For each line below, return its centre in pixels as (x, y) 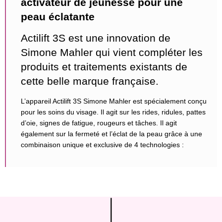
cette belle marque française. (90, 81)
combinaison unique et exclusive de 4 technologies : (102, 144)
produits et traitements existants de (104, 67)
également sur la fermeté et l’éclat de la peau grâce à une (111, 134)
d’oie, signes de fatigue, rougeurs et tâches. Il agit (99, 123)
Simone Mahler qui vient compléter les (112, 53)
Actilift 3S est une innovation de (96, 38)
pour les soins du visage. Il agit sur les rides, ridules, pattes (113, 112)
